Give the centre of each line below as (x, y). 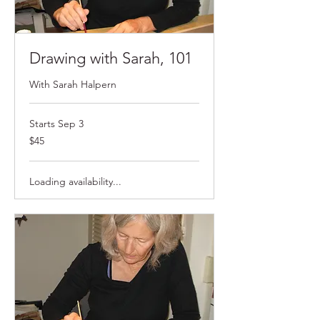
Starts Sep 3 (56, 123)
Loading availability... (75, 181)
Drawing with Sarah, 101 (111, 58)
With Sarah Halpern (73, 84)
